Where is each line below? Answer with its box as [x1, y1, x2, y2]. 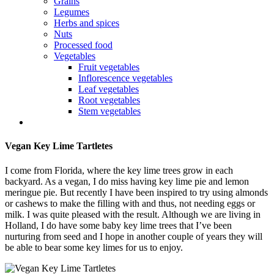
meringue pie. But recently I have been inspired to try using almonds [5, 187, 268, 198]
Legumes [54, 7, 89, 17]
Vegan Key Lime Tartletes [5, 141, 113, 152]
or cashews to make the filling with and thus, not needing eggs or [5, 198, 255, 209]
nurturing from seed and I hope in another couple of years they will [5, 231, 262, 242]
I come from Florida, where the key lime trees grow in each [5, 165, 233, 176]
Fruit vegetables [78, 62, 139, 72]
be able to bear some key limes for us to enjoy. [5, 242, 183, 253]
